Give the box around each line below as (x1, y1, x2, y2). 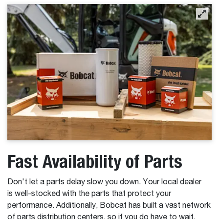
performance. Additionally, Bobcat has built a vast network (7, 201, 211, 210)
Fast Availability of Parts (7, 150, 182, 172)
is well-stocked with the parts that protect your (7, 190, 171, 198)
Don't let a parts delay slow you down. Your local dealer (7, 178, 201, 186)
